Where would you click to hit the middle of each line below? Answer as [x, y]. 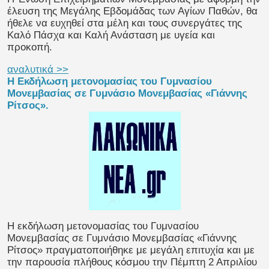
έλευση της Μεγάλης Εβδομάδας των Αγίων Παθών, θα [132, 11]
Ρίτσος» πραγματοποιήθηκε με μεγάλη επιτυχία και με [131, 250]
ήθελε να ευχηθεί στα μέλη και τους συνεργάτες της [125, 23]
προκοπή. [30, 47]
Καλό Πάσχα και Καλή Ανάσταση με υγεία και [111, 35]
